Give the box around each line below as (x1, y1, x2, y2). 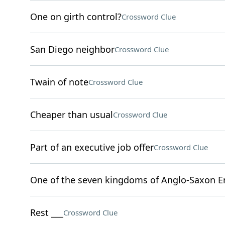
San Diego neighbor (30, 43, 115, 55)
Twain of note (30, 76, 88, 88)
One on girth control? (30, 11, 122, 23)
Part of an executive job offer (30, 141, 154, 153)
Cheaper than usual (30, 108, 113, 121)
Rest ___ (30, 206, 63, 218)
